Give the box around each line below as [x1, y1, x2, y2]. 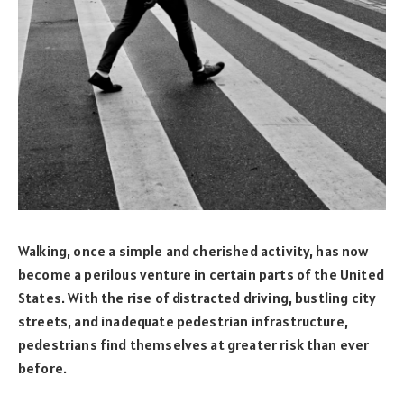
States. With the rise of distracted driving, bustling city [18, 288, 377, 307]
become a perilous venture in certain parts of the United [18, 264, 384, 283]
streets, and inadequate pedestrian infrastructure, [18, 311, 348, 330]
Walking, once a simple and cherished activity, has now [18, 241, 369, 260]
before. [18, 358, 70, 377]
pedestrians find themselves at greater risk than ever [18, 335, 370, 353]
